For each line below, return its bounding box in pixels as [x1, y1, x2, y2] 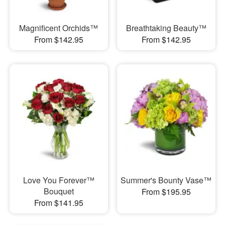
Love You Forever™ [23, 174, 94, 186]
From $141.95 [34, 197, 83, 208]
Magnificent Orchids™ [19, 22, 98, 34]
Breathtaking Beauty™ [126, 22, 206, 34]
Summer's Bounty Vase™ [121, 174, 212, 186]
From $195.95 [141, 186, 191, 197]
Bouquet [43, 185, 74, 197]
